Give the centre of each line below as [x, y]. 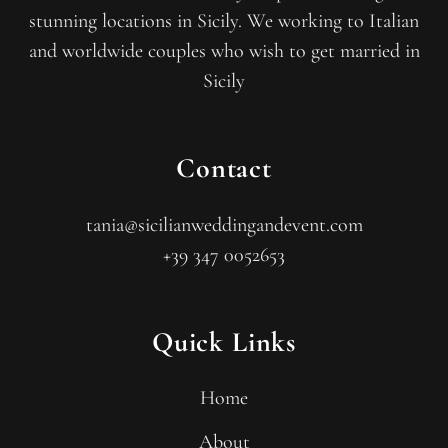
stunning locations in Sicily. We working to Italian [224, 21]
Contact [224, 168]
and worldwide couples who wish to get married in [224, 51]
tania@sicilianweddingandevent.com [224, 225]
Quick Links [224, 342]
